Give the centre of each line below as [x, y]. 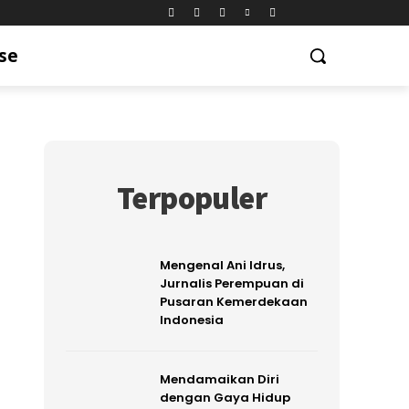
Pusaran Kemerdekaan [233, 302]
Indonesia [191, 320]
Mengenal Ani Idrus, [222, 265]
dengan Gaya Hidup [225, 397]
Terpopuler [192, 198]
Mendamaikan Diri [219, 379]
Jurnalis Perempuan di [231, 283]
